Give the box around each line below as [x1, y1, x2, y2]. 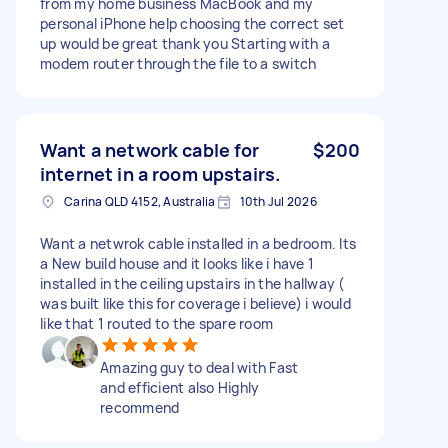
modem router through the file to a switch [40, 53, 317, 73]
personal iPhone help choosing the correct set [40, 13, 345, 33]
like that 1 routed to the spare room [40, 313, 273, 333]
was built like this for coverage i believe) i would [40, 293, 351, 313]
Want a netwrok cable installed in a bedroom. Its [40, 233, 356, 253]
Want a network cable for [40, 137, 260, 162]
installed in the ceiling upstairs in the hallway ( [40, 273, 345, 293]
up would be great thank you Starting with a [40, 33, 330, 53]
